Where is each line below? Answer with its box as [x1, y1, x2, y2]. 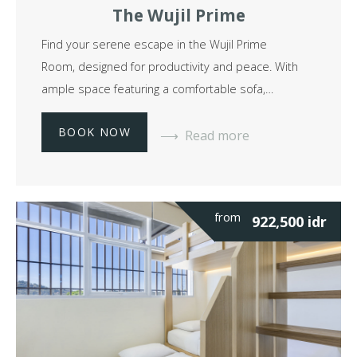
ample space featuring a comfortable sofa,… [41, 81, 273, 97]
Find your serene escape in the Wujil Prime [41, 37, 267, 53]
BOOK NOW [58, 124, 131, 139]
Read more [185, 127, 250, 145]
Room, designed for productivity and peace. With [41, 59, 298, 75]
